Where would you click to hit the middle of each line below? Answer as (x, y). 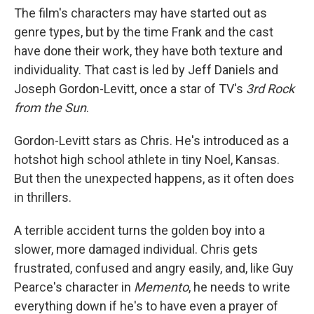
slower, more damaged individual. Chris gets (136, 249)
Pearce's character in (74, 287)
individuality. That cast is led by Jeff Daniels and (146, 70)
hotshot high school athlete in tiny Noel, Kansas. (147, 159)
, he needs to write (239, 287)
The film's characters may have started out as (141, 13)
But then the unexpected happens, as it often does (154, 178)
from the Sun (50, 108)
